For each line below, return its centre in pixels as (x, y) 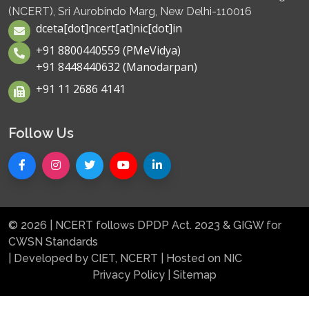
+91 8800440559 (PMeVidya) (108, 51)
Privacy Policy (129, 275)
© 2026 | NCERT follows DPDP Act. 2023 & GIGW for (145, 226)
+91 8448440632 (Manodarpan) (117, 67)
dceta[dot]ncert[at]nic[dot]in (109, 29)
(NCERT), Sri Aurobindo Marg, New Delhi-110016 (130, 12)
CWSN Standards (53, 242)
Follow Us (41, 133)
